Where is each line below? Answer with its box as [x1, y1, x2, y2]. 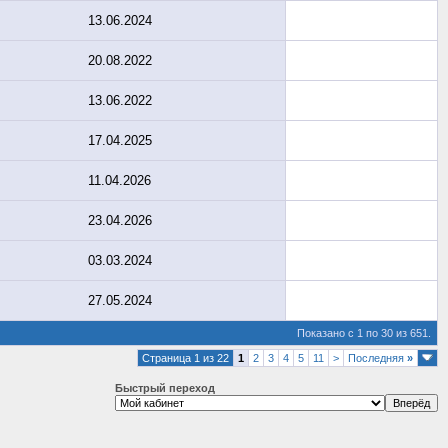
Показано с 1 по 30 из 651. [297, 327, 431, 339]
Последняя [348, 352, 407, 364]
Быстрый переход [115, 382, 215, 394]
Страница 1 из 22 [142, 352, 229, 364]
